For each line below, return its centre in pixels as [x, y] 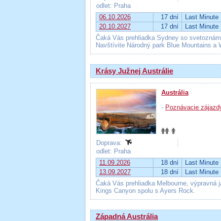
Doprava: [110, 143]
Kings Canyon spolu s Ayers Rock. [146, 191]
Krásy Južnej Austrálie [134, 71]
